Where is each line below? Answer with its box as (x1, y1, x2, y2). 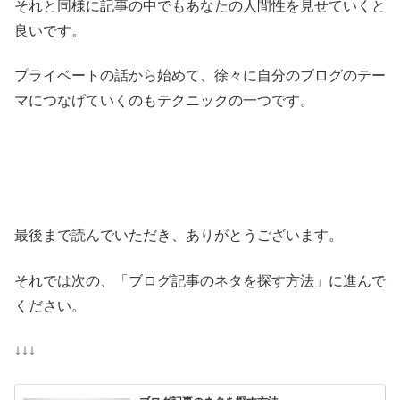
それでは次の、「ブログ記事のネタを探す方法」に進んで (14, 272, 386, 288)
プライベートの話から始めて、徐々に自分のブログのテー (14, 68, 386, 84)
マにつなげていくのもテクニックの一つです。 (14, 93, 314, 109)
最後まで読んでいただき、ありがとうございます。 (14, 228, 343, 244)
